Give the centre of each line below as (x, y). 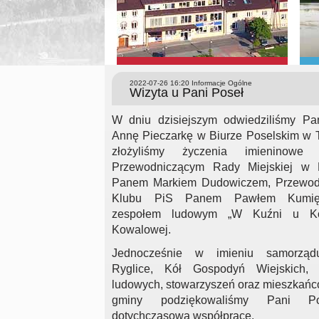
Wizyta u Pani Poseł (187, 93)
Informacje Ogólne (221, 83)
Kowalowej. (141, 230)
